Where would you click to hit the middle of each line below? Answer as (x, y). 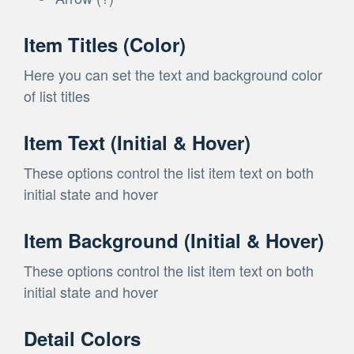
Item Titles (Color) (105, 44)
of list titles (57, 95)
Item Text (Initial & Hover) (137, 142)
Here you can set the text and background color (173, 74)
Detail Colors (82, 338)
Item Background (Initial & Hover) (174, 240)
